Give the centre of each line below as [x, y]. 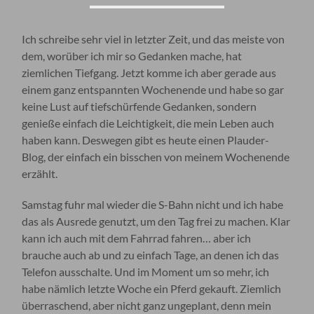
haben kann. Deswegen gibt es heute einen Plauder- [146, 139]
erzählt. [40, 173]
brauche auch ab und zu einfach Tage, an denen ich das [151, 254]
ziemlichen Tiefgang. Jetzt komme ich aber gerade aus [149, 72]
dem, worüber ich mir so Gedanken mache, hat [132, 55]
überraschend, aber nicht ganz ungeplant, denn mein [147, 305]
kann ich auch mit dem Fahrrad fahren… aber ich [137, 238]
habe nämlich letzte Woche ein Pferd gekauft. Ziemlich [152, 288]
